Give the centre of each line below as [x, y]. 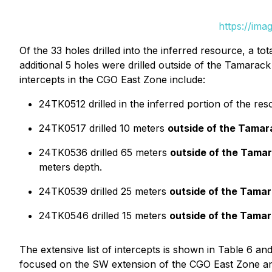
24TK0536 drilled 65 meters [104, 152]
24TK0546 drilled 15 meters [104, 216]
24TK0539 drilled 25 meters [104, 191]
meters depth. [70, 167]
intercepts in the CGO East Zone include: [112, 80]
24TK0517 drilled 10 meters [103, 128]
